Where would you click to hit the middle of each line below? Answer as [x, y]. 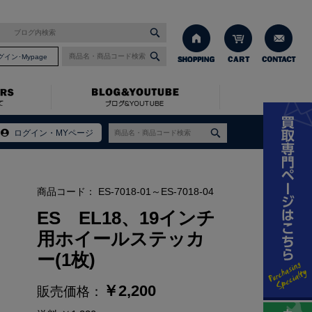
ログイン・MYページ [54, 133]
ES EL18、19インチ [126, 218]
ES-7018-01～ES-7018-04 [156, 192]
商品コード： [67, 192]
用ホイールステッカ [120, 239]
